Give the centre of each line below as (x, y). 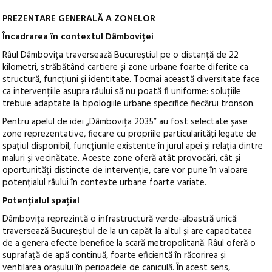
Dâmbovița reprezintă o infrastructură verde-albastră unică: (121, 219)
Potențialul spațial (41, 201)
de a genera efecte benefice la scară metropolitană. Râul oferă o (129, 244)
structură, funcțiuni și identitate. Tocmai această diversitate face (131, 80)
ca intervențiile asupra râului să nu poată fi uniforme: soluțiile (122, 92)
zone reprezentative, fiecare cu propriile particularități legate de (130, 134)
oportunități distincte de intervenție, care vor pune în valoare (125, 171)
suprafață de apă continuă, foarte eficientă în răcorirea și (114, 256)
